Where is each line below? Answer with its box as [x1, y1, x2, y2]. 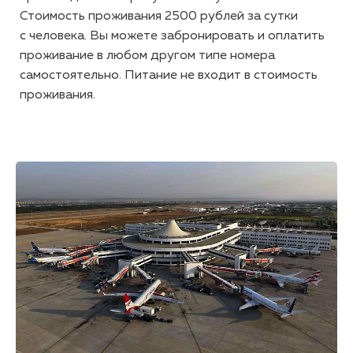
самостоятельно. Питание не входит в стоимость [20, 69, 318, 82]
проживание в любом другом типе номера [20, 50, 275, 62]
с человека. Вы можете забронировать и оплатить [20, 30, 325, 43]
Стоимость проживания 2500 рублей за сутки [20, 10, 298, 23]
